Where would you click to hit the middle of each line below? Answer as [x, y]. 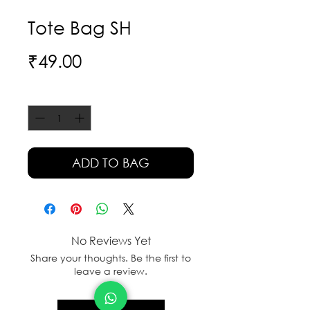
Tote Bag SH [80, 27]
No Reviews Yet [111, 240]
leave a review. [111, 271]
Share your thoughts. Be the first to [111, 257]
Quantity [49, 93]
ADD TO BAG [111, 162]
